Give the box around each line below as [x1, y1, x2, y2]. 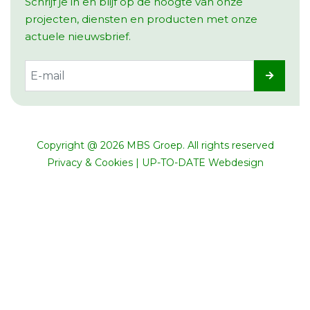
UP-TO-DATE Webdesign [141, 156, 264, 170]
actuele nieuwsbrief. [24, 30, 131, 44]
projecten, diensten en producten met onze [24, 13, 257, 26]
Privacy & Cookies [46, 156, 133, 170]
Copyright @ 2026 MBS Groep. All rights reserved [36, 139, 274, 152]
